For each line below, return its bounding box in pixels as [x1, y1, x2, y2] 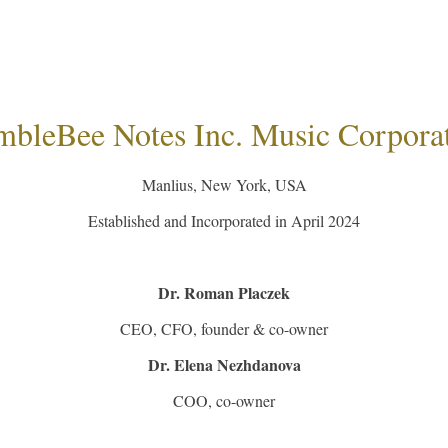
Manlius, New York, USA [141, 174, 307, 196]
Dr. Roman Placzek [158, 281, 290, 305]
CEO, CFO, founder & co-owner [120, 318, 328, 340]
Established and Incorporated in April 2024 [88, 210, 360, 232]
